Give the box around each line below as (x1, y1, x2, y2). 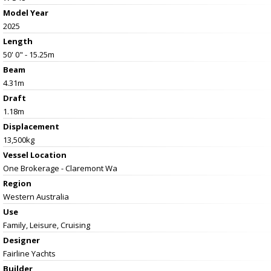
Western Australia (3, 191, 69, 202)
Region (3, 177, 31, 189)
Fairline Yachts (3, 247, 56, 259)
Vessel (3, 149, 30, 160)
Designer (3, 234, 40, 246)
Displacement (3, 120, 59, 132)
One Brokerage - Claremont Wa (3, 162, 117, 174)
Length (3, 35, 33, 47)
